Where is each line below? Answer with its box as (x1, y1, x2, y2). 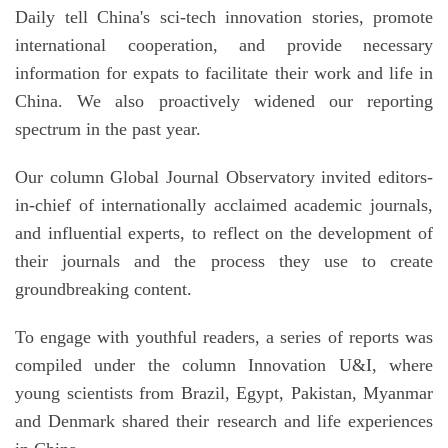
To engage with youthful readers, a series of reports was (15, 327, 433, 348)
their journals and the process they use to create (15, 251, 433, 272)
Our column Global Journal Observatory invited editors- (15, 167, 433, 188)
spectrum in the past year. (15, 119, 201, 140)
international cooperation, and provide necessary (15, 35, 433, 56)
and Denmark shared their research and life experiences (15, 411, 433, 432)
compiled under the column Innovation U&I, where (15, 355, 433, 376)
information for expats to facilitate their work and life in (15, 63, 433, 84)
